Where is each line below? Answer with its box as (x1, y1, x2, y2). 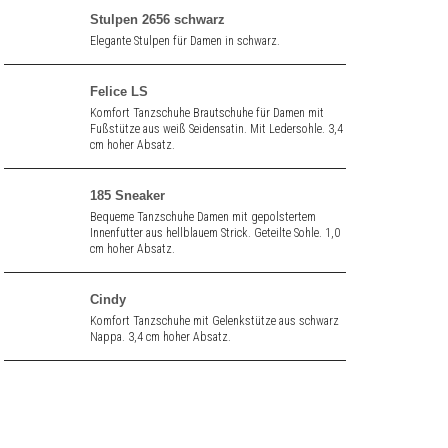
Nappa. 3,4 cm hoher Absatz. (89, 330, 231, 344)
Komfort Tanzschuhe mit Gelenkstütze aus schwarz (89, 314, 339, 328)
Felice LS (89, 84, 148, 99)
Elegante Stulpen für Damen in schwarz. (89, 34, 280, 48)
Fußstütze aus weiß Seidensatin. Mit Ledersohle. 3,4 (89, 122, 343, 136)
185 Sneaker (89, 188, 165, 203)
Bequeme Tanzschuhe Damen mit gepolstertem (89, 210, 316, 224)
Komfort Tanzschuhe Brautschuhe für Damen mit (89, 106, 324, 120)
